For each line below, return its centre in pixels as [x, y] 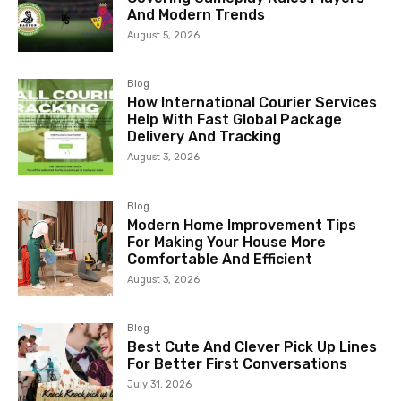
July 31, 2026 [160, 384]
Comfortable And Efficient [220, 259]
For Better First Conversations [238, 363]
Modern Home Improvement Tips [242, 225]
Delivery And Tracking [205, 137]
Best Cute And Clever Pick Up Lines [252, 346]
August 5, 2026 [164, 36]
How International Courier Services [252, 103]
